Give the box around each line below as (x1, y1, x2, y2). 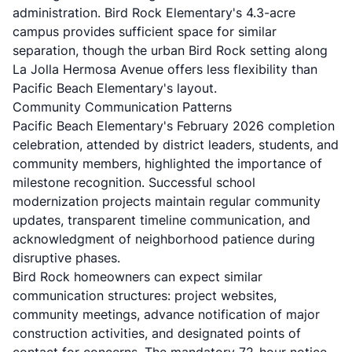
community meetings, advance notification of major (13, 306, 320, 322)
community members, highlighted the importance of (13, 156, 322, 171)
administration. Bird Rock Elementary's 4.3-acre (13, 5, 295, 20)
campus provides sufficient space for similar (13, 24, 277, 39)
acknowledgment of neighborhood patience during (13, 231, 315, 247)
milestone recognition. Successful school (13, 174, 255, 190)
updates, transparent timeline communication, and (13, 212, 310, 228)
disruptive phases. (13, 250, 120, 266)
